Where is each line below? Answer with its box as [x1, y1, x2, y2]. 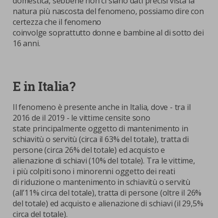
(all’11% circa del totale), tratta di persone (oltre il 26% [13, 187, 202, 198]
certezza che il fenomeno [13, 17, 102, 27]
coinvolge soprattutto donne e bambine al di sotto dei [13, 27, 204, 38]
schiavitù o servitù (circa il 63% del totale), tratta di [13, 134, 189, 145]
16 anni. [13, 38, 42, 49]
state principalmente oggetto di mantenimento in [13, 123, 188, 134]
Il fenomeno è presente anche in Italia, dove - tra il [13, 102, 191, 112]
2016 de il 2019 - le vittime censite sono [13, 112, 150, 123]
